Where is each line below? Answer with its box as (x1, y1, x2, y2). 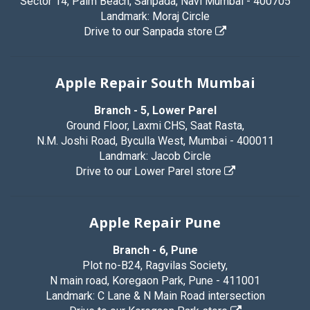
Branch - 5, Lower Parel (93, 104, 217, 118)
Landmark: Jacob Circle (99, 149, 211, 163)
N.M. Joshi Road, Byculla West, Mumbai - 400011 (36, 134, 274, 148)
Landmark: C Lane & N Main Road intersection (45, 289, 265, 303)
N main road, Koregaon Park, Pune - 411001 (50, 274, 260, 288)
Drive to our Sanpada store (84, 25, 215, 39)
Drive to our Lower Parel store (75, 165, 224, 179)
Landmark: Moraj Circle (100, 10, 210, 24)
